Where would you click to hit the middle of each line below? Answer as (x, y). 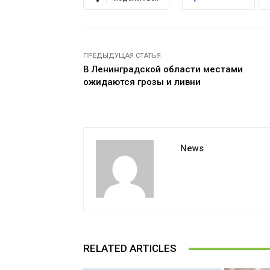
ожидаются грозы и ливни (142, 82)
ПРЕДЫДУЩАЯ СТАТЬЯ (122, 56)
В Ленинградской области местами (163, 69)
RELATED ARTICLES (130, 248)
